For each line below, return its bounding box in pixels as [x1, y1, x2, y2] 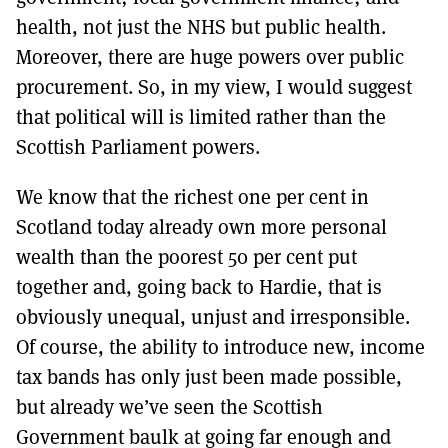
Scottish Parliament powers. [16, 132, 260, 160]
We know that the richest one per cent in [16, 182, 369, 210]
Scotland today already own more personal [16, 212, 387, 240]
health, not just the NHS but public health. [16, 12, 386, 40]
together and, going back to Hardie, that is [16, 272, 382, 300]
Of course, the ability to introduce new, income [16, 332, 425, 360]
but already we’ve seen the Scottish [16, 392, 323, 420]
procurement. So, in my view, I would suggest [16, 72, 412, 100]
